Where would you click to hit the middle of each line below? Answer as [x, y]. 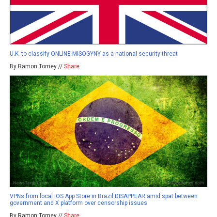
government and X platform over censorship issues [78, 203]
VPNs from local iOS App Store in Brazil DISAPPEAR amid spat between [104, 196]
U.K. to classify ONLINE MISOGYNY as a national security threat [94, 54]
